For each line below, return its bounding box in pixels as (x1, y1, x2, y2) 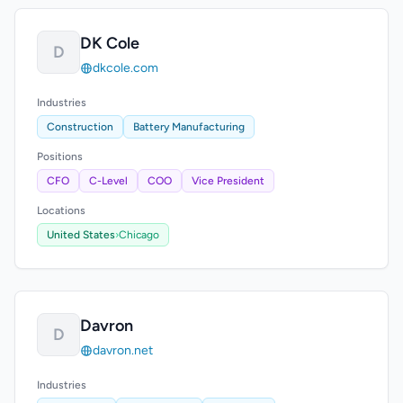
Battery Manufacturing (133, 121, 245, 133)
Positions (37, 150, 83, 163)
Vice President (192, 175, 264, 187)
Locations (37, 204, 85, 217)
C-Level (89, 175, 128, 187)
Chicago (119, 228, 159, 241)
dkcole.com (93, 60, 158, 76)
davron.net (93, 343, 153, 358)
